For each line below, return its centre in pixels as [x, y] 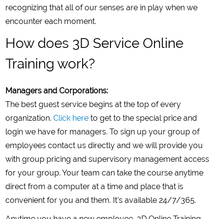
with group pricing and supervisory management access [108, 159]
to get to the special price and [143, 118]
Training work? [50, 64]
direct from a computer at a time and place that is [95, 187]
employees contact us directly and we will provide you [104, 146]
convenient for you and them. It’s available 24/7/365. [101, 200]
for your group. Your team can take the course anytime [105, 173]
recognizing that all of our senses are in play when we [102, 8]
